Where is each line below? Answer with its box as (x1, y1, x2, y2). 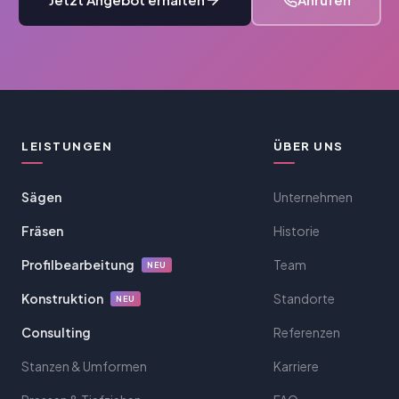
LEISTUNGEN (21, 139, 112, 153)
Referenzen (273, 324, 340, 340)
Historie (273, 223, 320, 239)
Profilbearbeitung (21, 256, 134, 273)
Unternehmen (273, 189, 353, 205)
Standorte (273, 290, 335, 306)
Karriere (273, 358, 319, 374)
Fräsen (21, 223, 63, 239)
